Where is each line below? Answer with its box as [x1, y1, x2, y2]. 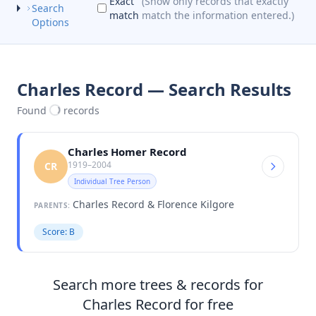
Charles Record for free [83, 294, 233, 314]
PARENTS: [34, 200, 70, 210]
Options [31, 15, 69, 29]
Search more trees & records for [53, 274, 263, 294]
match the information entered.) [142, 8, 295, 22]
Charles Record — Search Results [17, 77, 291, 101]
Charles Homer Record [68, 144, 187, 159]
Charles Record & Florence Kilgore [70, 197, 234, 211]
